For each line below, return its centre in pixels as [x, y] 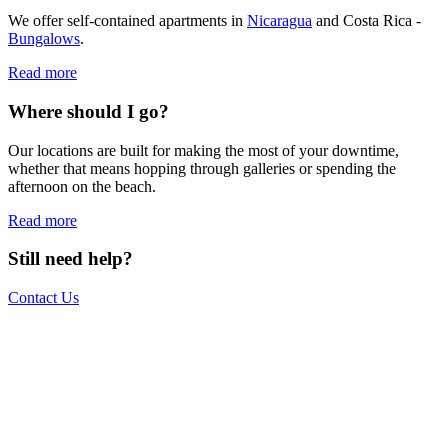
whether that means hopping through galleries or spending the [202, 168]
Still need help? [70, 259]
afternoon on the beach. [82, 186]
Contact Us [43, 298]
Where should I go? [88, 111]
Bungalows [44, 39]
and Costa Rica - [366, 21]
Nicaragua [279, 21]
